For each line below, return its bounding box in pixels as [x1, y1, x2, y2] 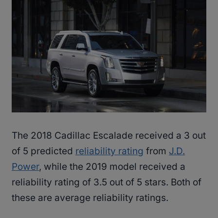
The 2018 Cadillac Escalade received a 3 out [12, 130, 206, 142]
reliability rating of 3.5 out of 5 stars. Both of [12, 177, 201, 188]
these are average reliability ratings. [12, 192, 168, 204]
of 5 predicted [12, 145, 75, 157]
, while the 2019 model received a [39, 161, 185, 173]
